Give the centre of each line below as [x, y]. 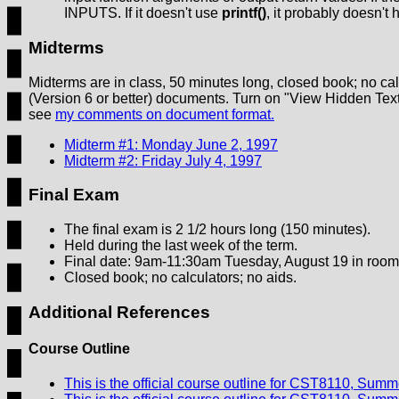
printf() [244, 13]
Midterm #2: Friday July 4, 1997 [163, 160]
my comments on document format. [165, 114]
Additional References [119, 312]
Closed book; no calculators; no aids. [180, 278]
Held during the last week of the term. [181, 246]
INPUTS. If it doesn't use [143, 13]
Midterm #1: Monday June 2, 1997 [171, 144]
